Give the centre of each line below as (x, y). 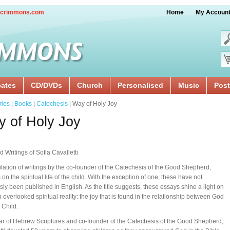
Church (90, 85)
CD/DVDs (46, 85)
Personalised (140, 85)
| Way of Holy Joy (92, 104)
